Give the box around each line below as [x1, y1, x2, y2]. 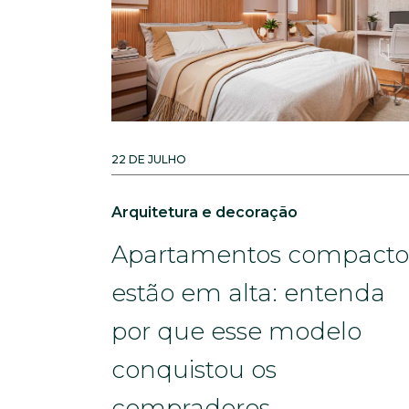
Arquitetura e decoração [111, 204, 298, 221]
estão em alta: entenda [111, 278, 385, 308]
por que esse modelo [111, 317, 362, 346]
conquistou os [111, 355, 277, 384]
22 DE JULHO [111, 152, 186, 166]
